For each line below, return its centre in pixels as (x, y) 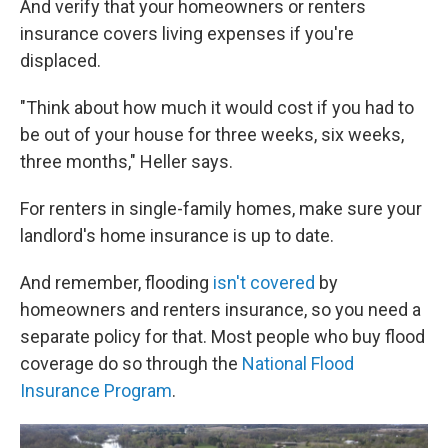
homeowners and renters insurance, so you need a (220, 310)
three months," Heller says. (126, 162)
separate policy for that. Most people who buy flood (222, 337)
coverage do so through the (131, 364)
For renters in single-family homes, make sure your (221, 209)
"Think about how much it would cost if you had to (217, 108)
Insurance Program (96, 391)
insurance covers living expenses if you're (187, 34)
